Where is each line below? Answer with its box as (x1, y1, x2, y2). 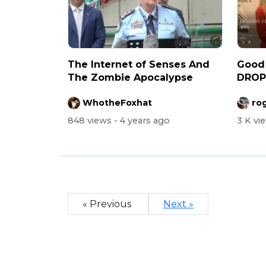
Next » (163, 198, 194, 210)
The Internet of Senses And (68, 59, 210, 71)
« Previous (83, 198, 134, 210)
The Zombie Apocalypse (68, 72, 193, 84)
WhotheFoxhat (83, 97, 152, 109)
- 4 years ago (114, 115, 170, 126)
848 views (68, 115, 114, 126)
